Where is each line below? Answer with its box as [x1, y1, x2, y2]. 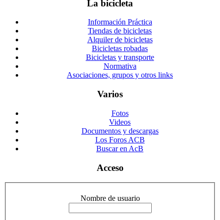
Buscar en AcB [96, 144, 143, 153]
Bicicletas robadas [92, 44, 148, 53]
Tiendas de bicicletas [88, 27, 152, 35]
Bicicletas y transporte [85, 53, 154, 62]
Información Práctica [87, 18, 152, 27]
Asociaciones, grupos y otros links [67, 71, 173, 80]
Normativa [103, 62, 137, 71]
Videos [109, 117, 131, 126]
